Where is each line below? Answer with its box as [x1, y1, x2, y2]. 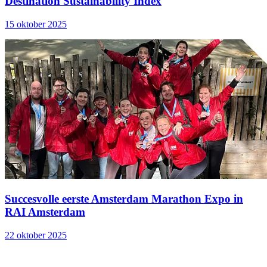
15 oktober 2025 [5, 18, 67, 29]
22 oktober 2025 [5, 229, 67, 240]
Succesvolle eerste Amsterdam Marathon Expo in [5, 192, 243, 205]
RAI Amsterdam [5, 205, 85, 218]
